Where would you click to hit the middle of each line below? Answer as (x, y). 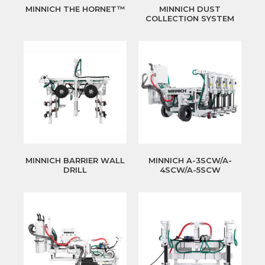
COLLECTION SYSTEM (190, 19)
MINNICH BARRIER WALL (75, 161)
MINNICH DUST (190, 9)
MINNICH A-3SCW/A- (190, 161)
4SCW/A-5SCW (190, 170)
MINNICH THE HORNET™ (75, 9)
